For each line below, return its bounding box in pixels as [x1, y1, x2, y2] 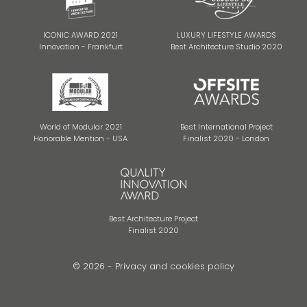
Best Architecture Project [108, 212, 198, 224]
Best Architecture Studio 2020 [170, 40, 282, 52]
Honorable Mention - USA [34, 132, 128, 144]
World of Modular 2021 [39, 121, 122, 132]
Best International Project [180, 121, 273, 132]
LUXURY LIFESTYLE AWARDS [176, 29, 276, 40]
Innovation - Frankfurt [38, 40, 123, 52]
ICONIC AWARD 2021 [43, 29, 119, 40]
